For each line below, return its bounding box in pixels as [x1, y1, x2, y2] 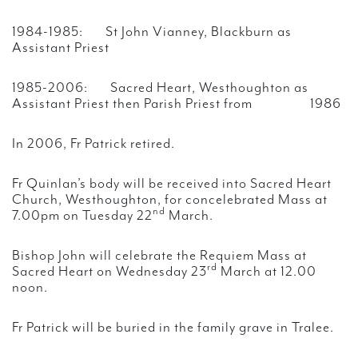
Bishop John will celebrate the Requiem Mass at [12, 248, 307, 265]
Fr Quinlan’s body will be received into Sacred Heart [12, 176, 332, 193]
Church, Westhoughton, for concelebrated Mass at [12, 192, 328, 209]
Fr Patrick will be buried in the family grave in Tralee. [12, 320, 334, 336]
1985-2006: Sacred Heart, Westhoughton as [12, 80, 308, 97]
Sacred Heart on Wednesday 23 [12, 264, 207, 280]
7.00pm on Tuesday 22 [12, 208, 153, 225]
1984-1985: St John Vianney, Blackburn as [12, 24, 292, 41]
